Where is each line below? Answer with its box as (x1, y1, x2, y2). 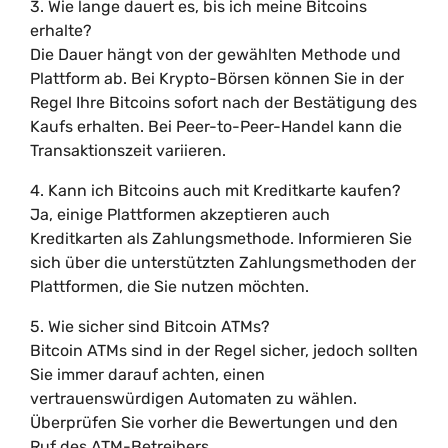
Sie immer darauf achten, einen (30, 365, 265, 384)
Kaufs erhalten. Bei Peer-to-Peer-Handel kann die (30, 117, 402, 136)
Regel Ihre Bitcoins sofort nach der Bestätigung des (30, 93, 417, 112)
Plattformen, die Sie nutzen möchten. (30, 277, 309, 296)
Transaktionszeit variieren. (30, 141, 226, 160)
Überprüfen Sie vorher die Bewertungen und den (30, 413, 398, 432)
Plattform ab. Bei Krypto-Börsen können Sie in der (30, 69, 404, 88)
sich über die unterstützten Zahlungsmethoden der (30, 253, 416, 272)
